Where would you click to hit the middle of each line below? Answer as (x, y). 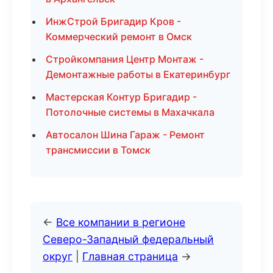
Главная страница (130, 256)
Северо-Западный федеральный (128, 239)
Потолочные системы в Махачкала (130, 112)
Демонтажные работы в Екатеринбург (138, 74)
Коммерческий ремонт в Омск (119, 37)
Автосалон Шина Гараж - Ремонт (125, 135)
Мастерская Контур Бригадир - (121, 97)
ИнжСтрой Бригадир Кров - (113, 21)
